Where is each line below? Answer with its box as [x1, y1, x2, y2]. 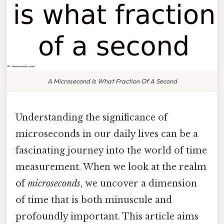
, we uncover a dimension [80, 177, 197, 189]
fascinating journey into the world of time [15, 144, 207, 156]
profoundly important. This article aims [15, 210, 198, 222]
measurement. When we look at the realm [15, 161, 206, 172]
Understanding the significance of [15, 111, 167, 123]
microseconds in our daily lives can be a [15, 128, 198, 139]
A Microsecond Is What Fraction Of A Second [47, 76, 177, 85]
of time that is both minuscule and [15, 194, 172, 205]
